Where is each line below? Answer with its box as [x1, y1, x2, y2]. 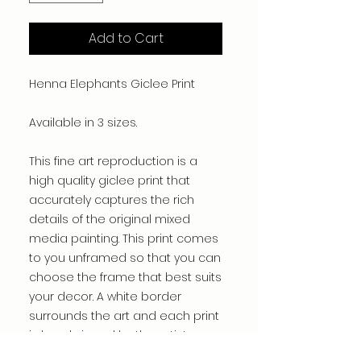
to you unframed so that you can [29, 250, 221, 267]
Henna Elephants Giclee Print [29, 76, 195, 93]
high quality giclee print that [29, 172, 190, 189]
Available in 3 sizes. [29, 114, 137, 131]
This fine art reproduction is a [29, 153, 197, 170]
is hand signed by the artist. [29, 327, 188, 344]
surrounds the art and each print [29, 308, 219, 325]
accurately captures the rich [29, 192, 194, 209]
